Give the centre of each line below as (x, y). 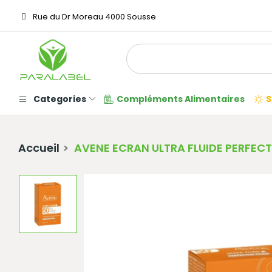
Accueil (39, 148)
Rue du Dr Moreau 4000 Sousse (93, 17)
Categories (60, 99)
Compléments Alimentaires (181, 99)
